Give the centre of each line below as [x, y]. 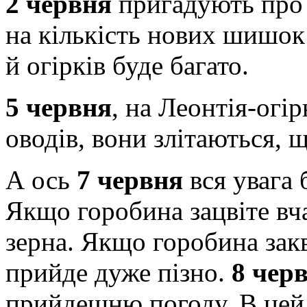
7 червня [130, 180]
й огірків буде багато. [127, 65]
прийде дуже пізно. [119, 272]
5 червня [59, 107]
